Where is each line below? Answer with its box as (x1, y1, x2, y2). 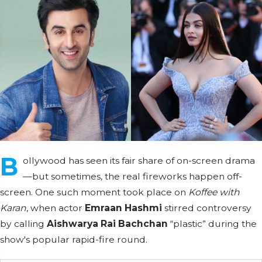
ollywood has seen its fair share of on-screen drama (23, 155, 255, 166)
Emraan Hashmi (85, 202, 162, 213)
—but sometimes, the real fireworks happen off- (23, 171, 242, 182)
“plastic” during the (168, 218, 257, 229)
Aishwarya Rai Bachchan (47, 218, 168, 229)
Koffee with (188, 187, 240, 198)
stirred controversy (162, 202, 251, 213)
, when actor (26, 202, 85, 213)
